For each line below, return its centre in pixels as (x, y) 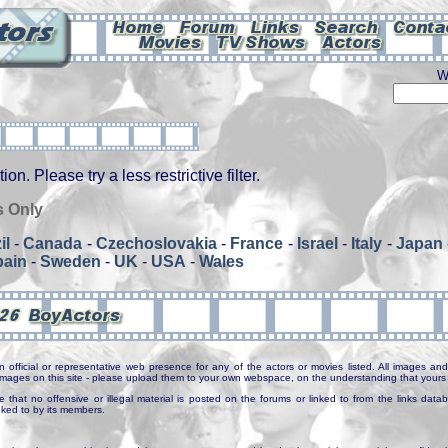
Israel (317, 243)
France (257, 243)
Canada (53, 243)
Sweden (70, 261)
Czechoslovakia (156, 243)
